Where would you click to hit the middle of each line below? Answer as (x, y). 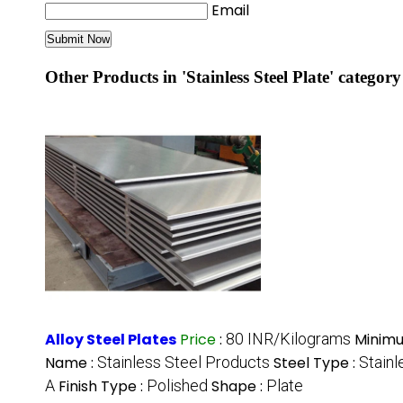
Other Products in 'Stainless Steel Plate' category (223, 77)
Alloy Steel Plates (111, 340)
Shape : (239, 387)
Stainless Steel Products (184, 363)
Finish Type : (103, 387)
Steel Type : (316, 363)
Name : (71, 363)
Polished (177, 386)
